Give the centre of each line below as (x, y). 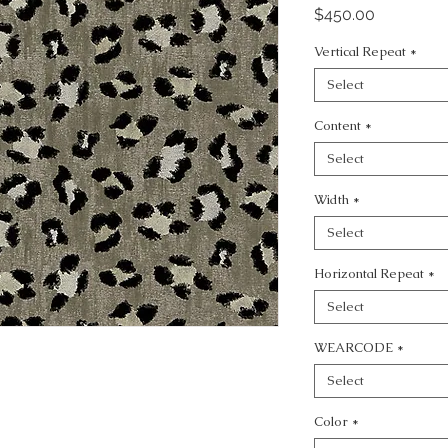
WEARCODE (353, 347)
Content (337, 125)
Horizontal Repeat (369, 273)
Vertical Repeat (360, 51)
